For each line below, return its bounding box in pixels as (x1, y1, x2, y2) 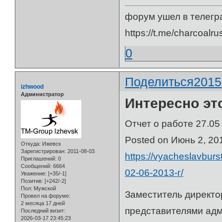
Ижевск (41, 141, 61, 147)
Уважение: (21, 170, 47, 177)
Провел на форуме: (21, 193, 70, 199)
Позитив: (21, 178, 43, 184)
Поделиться (125, 74, 194, 89)
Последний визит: (21, 208, 65, 214)
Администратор (21, 91, 64, 97)
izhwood (21, 83, 44, 90)
